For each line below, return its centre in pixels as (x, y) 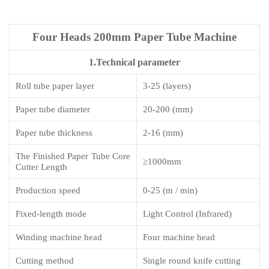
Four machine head (179, 237)
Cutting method (45, 261)
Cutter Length (41, 167)
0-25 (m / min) (170, 191)
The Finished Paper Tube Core (73, 156)
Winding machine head (59, 237)
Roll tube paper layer (55, 86)
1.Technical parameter (134, 62)
